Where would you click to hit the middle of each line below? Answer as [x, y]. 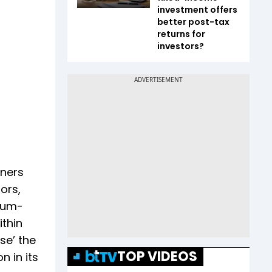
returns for [181, 34]
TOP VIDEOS [157, 256]
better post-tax [193, 22]
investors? [181, 46]
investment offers [197, 9]
